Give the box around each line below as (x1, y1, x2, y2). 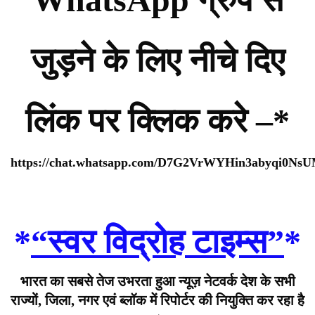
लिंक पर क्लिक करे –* (25, 102, 290, 140)
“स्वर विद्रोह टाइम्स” (31, 223, 284, 261)
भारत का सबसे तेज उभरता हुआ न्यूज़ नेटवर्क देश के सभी (20, 274, 295, 290)
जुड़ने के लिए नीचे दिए (30, 41, 285, 79)
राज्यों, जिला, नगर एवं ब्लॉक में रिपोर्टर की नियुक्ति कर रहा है (11, 292, 304, 309)
